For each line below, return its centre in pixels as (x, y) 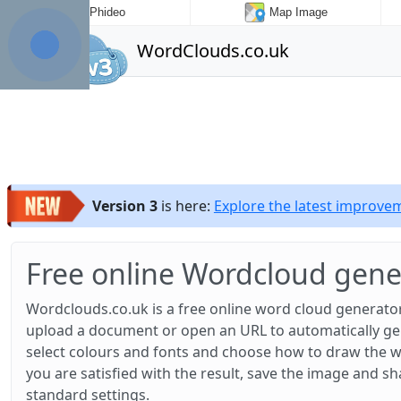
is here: (185, 206)
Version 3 (124, 206)
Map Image (298, 13)
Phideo (108, 13)
